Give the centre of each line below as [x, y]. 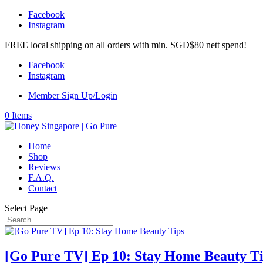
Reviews [44, 167]
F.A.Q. [41, 178]
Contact [43, 188]
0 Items [18, 115]
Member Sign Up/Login [73, 95]
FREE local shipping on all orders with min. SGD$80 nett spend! [126, 45]
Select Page [26, 208]
